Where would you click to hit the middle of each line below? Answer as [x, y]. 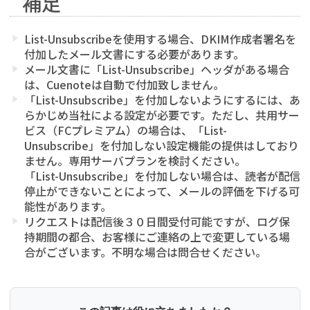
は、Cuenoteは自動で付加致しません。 [124, 85]
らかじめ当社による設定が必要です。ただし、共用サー [162, 115]
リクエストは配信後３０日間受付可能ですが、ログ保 [157, 222]
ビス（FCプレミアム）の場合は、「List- [126, 130]
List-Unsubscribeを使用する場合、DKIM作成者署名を [160, 39]
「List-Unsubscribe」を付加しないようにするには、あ [162, 100]
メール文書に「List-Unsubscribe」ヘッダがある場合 [157, 70]
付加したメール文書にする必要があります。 [134, 54]
